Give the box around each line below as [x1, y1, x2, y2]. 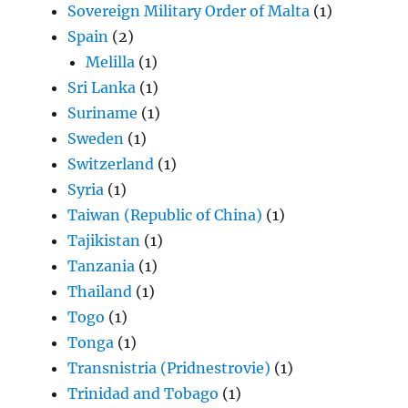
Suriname [67, 104, 138, 123]
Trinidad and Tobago [67, 384, 219, 403]
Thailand [67, 282, 133, 301]
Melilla [86, 53, 136, 72]
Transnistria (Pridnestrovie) [67, 359, 271, 378]
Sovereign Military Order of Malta [67, 2, 311, 21]
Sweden [67, 129, 125, 148]
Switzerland [67, 155, 155, 174]
